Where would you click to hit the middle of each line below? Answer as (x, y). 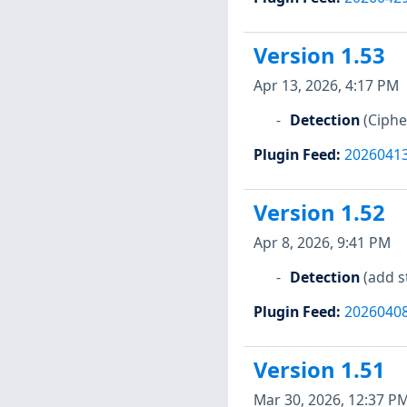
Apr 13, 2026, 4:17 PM (326, 85)
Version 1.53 (319, 56)
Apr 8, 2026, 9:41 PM (322, 242)
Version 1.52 (319, 213)
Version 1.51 (319, 370)
